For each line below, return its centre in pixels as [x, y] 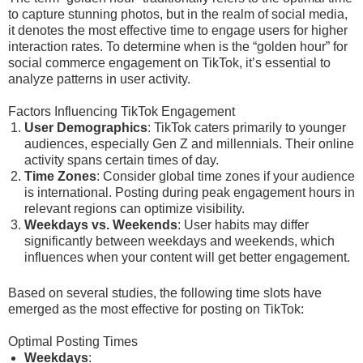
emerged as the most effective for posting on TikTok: [156, 309]
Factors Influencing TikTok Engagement [122, 111]
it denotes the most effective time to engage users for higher [178, 30]
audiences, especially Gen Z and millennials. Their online [189, 144]
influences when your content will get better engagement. [187, 257]
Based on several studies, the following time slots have [165, 293]
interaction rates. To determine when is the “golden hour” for [178, 47]
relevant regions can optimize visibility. [135, 209]
